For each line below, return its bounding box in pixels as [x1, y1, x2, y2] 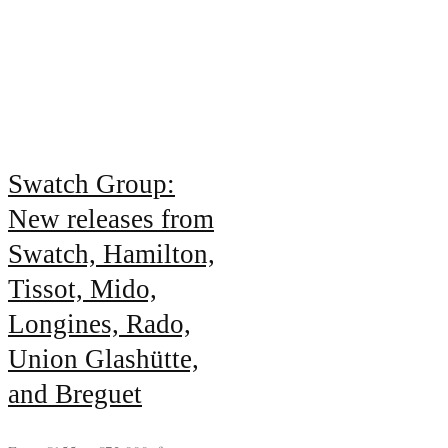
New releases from [8, 204, 214, 235]
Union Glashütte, [8, 344, 199, 375]
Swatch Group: [8, 169, 175, 200]
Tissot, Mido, [8, 274, 157, 305]
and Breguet [8, 379, 142, 410]
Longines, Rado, [8, 309, 191, 340]
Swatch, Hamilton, [8, 239, 215, 270]
